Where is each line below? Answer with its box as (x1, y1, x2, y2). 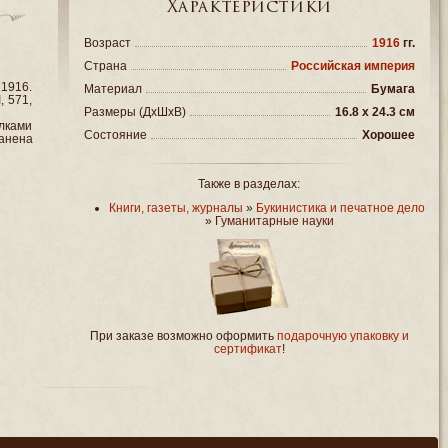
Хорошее (362, 127, 415, 141)
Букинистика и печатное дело (255, 201, 425, 215)
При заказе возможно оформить (89, 329, 277, 343)
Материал (83, 81, 142, 95)
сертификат (213, 342, 282, 356)
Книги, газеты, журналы (108, 201, 243, 215)
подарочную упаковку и (276, 329, 409, 343)
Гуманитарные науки (214, 214, 334, 228)
